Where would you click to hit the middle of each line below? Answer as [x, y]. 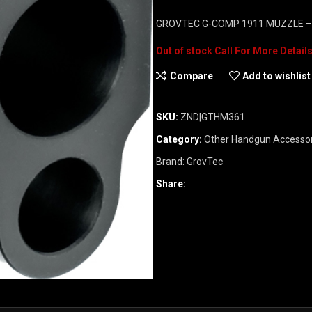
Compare [191, 76]
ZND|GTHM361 [213, 117]
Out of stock [184, 51]
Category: [179, 139]
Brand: [171, 162]
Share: [171, 184]
